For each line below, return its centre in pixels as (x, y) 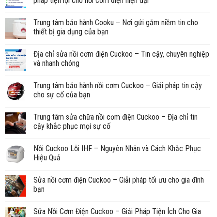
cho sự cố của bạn (62, 94)
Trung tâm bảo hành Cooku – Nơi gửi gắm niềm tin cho (116, 22)
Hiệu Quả (47, 157)
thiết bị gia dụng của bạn (71, 31)
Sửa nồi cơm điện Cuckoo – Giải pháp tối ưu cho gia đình (119, 180)
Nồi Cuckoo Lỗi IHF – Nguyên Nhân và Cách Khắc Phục (117, 148)
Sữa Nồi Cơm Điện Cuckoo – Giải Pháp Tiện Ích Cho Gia (117, 211)
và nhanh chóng (56, 63)
